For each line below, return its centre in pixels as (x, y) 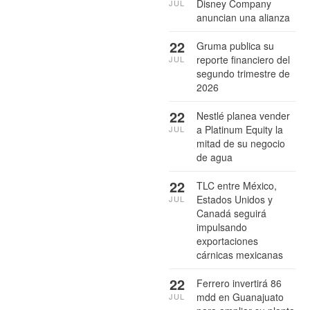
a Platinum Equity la (240, 129)
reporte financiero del (243, 59)
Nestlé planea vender (243, 115)
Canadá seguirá (231, 213)
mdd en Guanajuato (240, 297)
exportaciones (227, 240)
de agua (215, 157)
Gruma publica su (235, 45)
